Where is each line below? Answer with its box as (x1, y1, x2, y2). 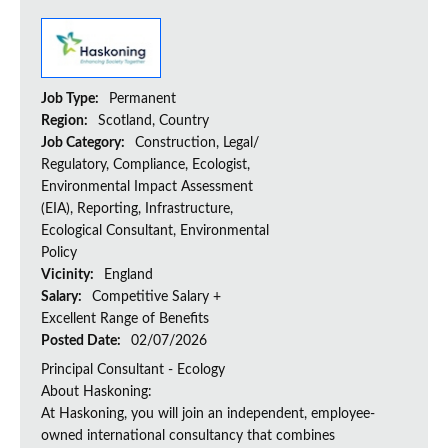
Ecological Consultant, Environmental (41, 224, 269, 239)
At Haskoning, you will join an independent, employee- (41, 407, 375, 422)
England (104, 268, 153, 283)
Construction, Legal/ (135, 136, 259, 151)
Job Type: (41, 92, 102, 107)
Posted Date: (41, 334, 124, 349)
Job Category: (41, 136, 128, 151)
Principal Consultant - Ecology (41, 363, 225, 378)
